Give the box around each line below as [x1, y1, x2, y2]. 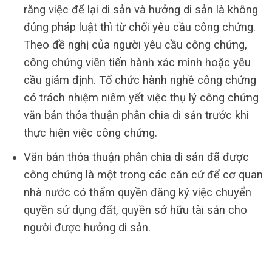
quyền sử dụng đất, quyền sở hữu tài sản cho [23, 203, 247, 217]
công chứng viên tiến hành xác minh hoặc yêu [23, 56, 251, 69]
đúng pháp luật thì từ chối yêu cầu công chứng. [23, 21, 256, 34]
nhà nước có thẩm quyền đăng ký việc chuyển [23, 186, 251, 199]
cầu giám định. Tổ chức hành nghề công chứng [23, 73, 256, 87]
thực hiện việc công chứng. [23, 126, 157, 140]
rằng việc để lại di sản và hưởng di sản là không [23, 3, 258, 16]
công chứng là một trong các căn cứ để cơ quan [23, 168, 263, 182]
